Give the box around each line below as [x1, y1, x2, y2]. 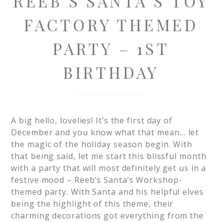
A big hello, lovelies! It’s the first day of [11, 115, 172, 126]
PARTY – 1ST [53, 38, 169, 59]
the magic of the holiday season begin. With [11, 139, 193, 150]
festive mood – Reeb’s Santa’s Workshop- [11, 174, 182, 185]
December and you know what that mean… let [11, 127, 199, 138]
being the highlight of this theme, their [11, 198, 174, 209]
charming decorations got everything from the [11, 210, 204, 221]
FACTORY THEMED [23, 14, 199, 35]
